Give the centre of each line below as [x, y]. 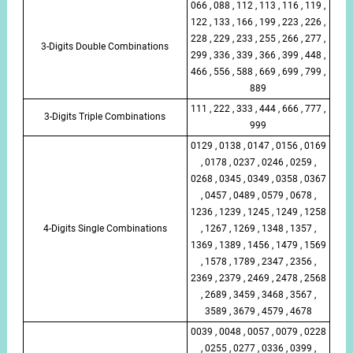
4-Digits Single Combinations [105, 228]
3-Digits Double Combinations [105, 46]
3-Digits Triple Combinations [105, 116]
